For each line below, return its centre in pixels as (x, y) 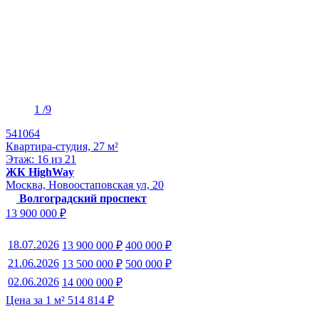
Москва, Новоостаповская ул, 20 (85, 184)
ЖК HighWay (40, 172)
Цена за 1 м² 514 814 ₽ (60, 300)
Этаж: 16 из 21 (41, 159)
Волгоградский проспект (83, 198)
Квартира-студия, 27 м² (62, 146)
